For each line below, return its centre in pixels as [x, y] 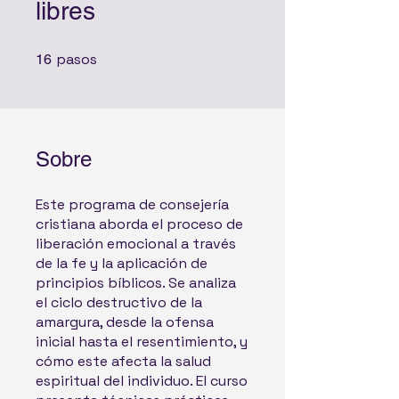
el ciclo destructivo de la [119, 302]
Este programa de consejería [132, 204]
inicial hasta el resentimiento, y [142, 342]
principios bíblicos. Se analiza [136, 283]
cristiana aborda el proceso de [139, 224]
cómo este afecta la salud [123, 361]
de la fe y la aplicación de [122, 263]
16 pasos [116, 55]
